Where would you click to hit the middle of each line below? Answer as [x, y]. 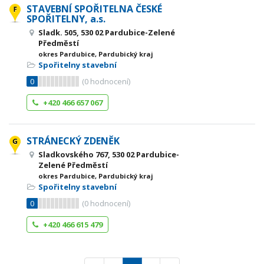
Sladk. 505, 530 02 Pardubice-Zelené [107, 32]
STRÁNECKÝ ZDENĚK [73, 141]
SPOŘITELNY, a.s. [66, 19]
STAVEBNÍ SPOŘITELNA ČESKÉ [94, 9]
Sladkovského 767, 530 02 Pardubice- [109, 154]
